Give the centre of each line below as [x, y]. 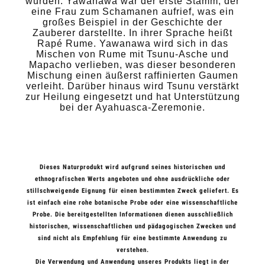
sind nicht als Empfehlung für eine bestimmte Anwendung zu [132, 238]
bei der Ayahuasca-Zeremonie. [132, 107]
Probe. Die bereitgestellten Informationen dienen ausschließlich [132, 214]
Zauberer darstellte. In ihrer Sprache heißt [132, 33]
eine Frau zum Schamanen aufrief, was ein [132, 11]
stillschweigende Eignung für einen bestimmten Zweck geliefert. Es [132, 190]
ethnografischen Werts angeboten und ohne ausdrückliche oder [132, 179]
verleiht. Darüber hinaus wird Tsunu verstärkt [132, 86]
